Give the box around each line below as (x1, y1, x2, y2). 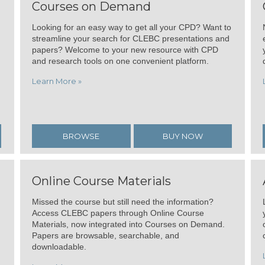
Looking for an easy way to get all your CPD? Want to (32, 22, 231, 33)
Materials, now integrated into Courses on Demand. (32, 219, 225, 230)
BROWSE (63, 131, 100, 141)
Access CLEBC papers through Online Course (32, 208, 204, 218)
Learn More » (32, 76, 82, 86)
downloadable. (32, 242, 86, 252)
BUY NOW (162, 131, 203, 141)
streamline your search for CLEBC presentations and (32, 34, 230, 44)
